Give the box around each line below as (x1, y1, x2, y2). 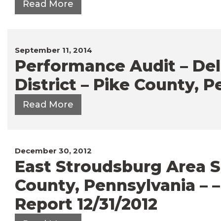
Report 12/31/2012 (15, 194, 157, 214)
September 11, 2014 (15, 45, 92, 55)
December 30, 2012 (15, 146, 92, 155)
